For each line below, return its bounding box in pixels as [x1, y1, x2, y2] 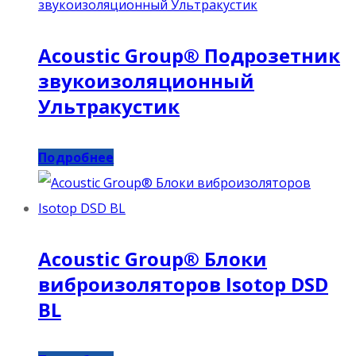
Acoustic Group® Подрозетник [38, 41, 340, 68]
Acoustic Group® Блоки [38, 245, 267, 272]
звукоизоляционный [38, 67, 254, 94]
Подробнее [38, 148, 114, 166]
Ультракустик [38, 92, 180, 119]
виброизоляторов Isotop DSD [38, 270, 328, 297]
